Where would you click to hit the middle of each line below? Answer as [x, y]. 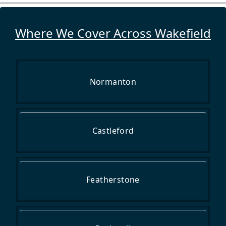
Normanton [113, 82]
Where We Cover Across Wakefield [113, 33]
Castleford [113, 131]
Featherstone [113, 180]
